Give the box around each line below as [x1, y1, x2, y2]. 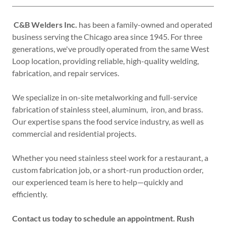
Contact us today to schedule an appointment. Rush [12, 213, 194, 223]
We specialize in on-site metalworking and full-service [12, 92, 197, 102]
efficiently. [12, 189, 47, 199]
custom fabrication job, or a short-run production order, [12, 165, 203, 175]
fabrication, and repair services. [12, 68, 119, 78]
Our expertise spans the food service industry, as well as [12, 117, 204, 127]
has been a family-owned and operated [77, 20, 212, 30]
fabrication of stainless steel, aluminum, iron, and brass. [12, 104, 203, 115]
